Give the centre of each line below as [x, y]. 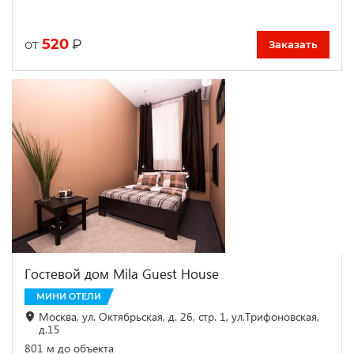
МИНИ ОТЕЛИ [69, 296]
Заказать [293, 44]
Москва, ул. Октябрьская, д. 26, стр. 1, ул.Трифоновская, [179, 316]
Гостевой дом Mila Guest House [122, 273]
